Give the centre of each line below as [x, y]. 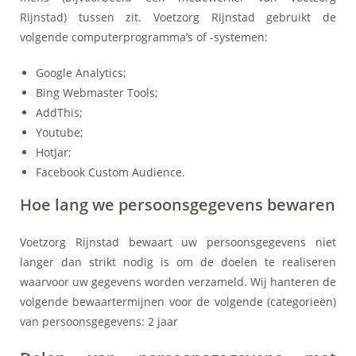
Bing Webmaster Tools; [97, 92]
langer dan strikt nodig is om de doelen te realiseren [178, 261]
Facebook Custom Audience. [110, 172]
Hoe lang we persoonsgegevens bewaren [178, 204]
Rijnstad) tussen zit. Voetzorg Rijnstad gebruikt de [178, 17]
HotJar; [54, 152]
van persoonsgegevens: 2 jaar [99, 321]
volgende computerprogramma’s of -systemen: [144, 37]
